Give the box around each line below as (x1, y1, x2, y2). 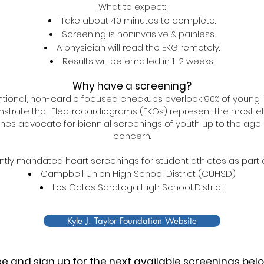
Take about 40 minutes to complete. (61, 14, 216, 27)
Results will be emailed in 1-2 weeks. (62, 55, 214, 67)
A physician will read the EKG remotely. (57, 41, 220, 54)
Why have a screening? (72, 79, 192, 93)
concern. (113, 130, 151, 142)
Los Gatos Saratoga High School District (52, 181, 224, 193)
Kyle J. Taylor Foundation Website (67, 215, 197, 226)
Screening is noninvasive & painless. (61, 28, 215, 40)
